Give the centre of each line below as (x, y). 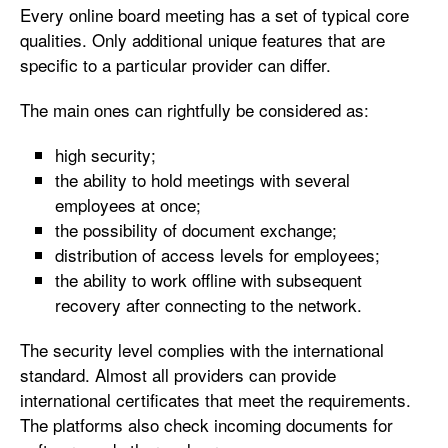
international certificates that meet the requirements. (215, 399)
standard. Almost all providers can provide (178, 374)
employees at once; (128, 204)
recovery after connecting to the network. (208, 304)
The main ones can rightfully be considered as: (194, 109)
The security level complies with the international (202, 349)
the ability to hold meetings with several (202, 179)
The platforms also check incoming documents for (206, 424)
